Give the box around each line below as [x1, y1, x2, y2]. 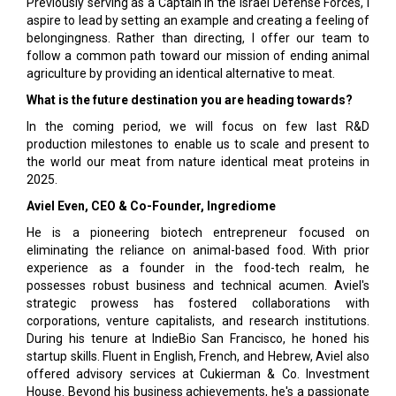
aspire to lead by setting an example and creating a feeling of [27, 13, 369, 27]
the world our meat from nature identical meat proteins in [27, 155, 369, 169]
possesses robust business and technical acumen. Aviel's [27, 278, 369, 293]
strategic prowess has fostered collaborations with [27, 296, 369, 310]
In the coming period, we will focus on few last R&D [27, 119, 369, 133]
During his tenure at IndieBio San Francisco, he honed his [27, 331, 369, 346]
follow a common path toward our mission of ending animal [27, 49, 369, 63]
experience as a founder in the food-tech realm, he [27, 261, 369, 275]
